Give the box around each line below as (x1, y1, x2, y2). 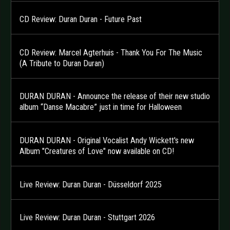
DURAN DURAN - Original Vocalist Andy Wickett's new (20, 136, 194, 145)
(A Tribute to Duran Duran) (20, 58, 104, 68)
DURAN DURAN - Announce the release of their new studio (20, 91, 210, 102)
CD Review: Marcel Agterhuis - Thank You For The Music (20, 47, 202, 57)
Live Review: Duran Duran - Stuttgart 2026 (20, 213, 155, 223)
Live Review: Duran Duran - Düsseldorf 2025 (20, 179, 162, 189)
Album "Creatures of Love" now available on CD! (20, 146, 174, 156)
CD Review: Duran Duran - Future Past (20, 14, 142, 25)
